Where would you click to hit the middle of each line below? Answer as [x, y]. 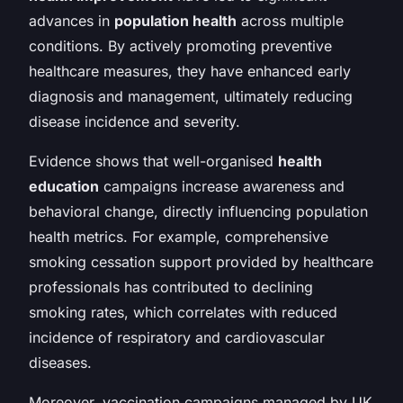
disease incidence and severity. [134, 121]
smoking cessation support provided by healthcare [201, 261]
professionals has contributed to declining [171, 287]
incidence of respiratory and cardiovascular [177, 337]
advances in [72, 20]
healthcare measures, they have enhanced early [190, 71]
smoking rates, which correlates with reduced [183, 312]
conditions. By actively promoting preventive [180, 45]
